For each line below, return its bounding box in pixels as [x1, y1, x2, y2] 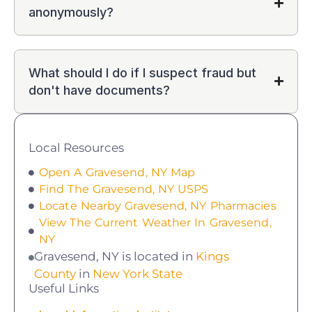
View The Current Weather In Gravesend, [39, 215, 272, 229]
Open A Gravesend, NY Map [39, 165, 196, 179]
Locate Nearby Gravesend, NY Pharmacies [39, 198, 276, 212]
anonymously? [29, 4, 114, 19]
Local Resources [29, 140, 124, 155]
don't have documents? [29, 82, 170, 97]
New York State [93, 266, 182, 281]
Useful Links [29, 281, 99, 295]
